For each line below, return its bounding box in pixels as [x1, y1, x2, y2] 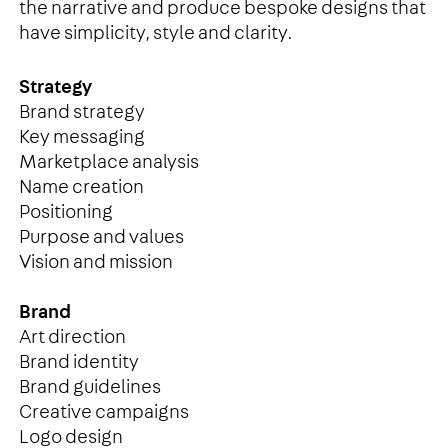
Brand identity [18, 353, 139, 373]
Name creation [18, 178, 144, 198]
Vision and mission [18, 253, 173, 273]
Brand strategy [18, 103, 145, 123]
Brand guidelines [18, 378, 161, 398]
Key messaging [18, 128, 145, 148]
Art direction [18, 328, 126, 348]
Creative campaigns [18, 403, 189, 423]
